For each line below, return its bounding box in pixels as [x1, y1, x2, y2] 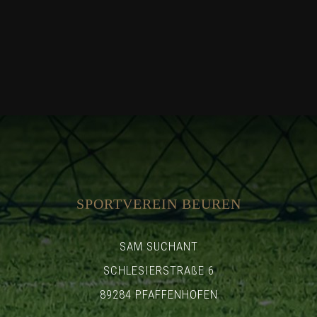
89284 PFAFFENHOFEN [99, 287, 218, 301]
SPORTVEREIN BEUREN [76, 195, 241, 212]
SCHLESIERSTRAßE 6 [103, 263, 214, 277]
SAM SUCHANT [119, 238, 198, 253]
